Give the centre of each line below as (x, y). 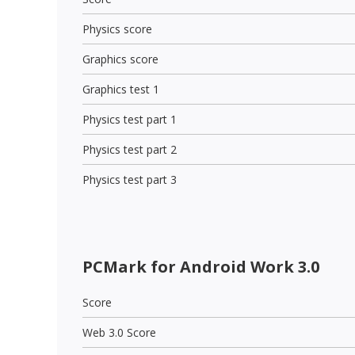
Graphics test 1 (121, 89)
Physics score (117, 29)
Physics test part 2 (130, 149)
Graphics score (120, 59)
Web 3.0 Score (119, 332)
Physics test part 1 (130, 119)
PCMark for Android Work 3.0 (201, 266)
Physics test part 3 (130, 179)
